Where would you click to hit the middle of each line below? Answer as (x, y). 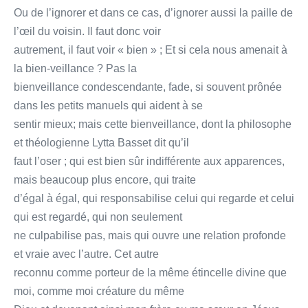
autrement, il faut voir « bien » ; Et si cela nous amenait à (151, 49)
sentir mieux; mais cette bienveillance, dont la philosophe (153, 124)
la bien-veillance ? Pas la (75, 68)
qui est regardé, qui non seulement (98, 217)
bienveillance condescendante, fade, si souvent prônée (148, 87)
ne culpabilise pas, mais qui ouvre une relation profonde (150, 235)
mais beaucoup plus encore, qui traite (105, 179)
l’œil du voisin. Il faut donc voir (87, 31)
